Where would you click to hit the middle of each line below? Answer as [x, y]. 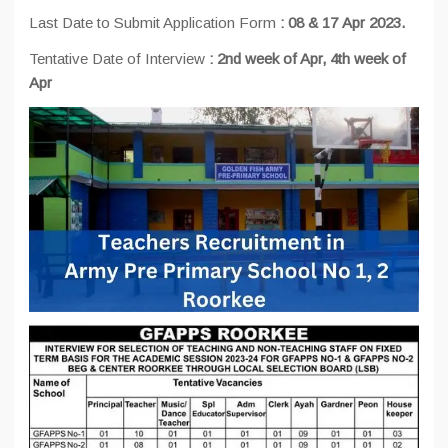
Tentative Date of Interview [119, 58]
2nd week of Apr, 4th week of [311, 58]
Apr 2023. [373, 22]
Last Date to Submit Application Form [154, 22]
